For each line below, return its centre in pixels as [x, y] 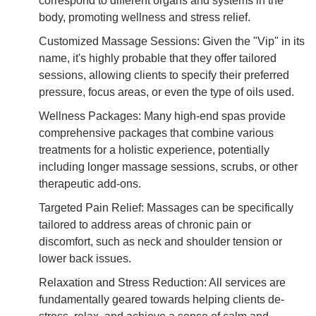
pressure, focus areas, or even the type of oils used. [166, 92]
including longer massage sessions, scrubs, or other [168, 166]
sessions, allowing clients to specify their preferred [164, 75]
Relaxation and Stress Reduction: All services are [162, 282]
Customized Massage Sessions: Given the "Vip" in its [172, 41]
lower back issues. [85, 258]
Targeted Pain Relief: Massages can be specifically [166, 207]
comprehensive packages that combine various [156, 133]
